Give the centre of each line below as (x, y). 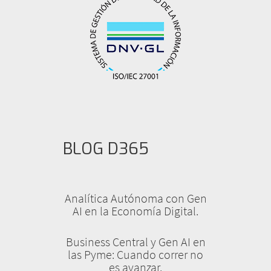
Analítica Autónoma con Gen (135, 198)
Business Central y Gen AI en (135, 242)
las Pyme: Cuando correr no (135, 255)
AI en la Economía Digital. (135, 211)
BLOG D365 (106, 149)
